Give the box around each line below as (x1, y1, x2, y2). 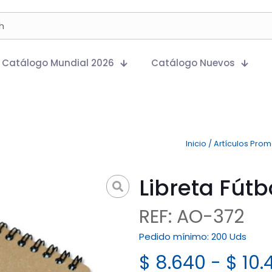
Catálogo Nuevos (151, 56, 235, 69)
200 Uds (211, 230, 246, 243)
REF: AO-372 (138, 204, 244, 229)
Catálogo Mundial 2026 (2, 56, 114, 69)
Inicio (186, 138, 206, 149)
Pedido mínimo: (138, 230, 211, 243)
